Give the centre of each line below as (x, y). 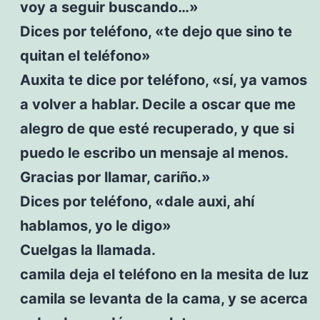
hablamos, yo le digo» (95, 225)
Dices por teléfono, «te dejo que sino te (156, 31)
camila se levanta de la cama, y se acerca (164, 298)
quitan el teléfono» (85, 55)
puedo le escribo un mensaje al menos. (154, 152)
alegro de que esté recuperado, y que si (157, 128)
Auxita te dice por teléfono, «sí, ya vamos (163, 80)
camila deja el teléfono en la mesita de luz (164, 274)
